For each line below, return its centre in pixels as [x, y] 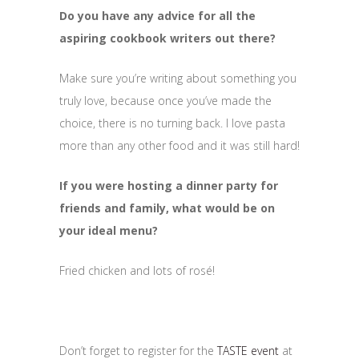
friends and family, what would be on [167, 208]
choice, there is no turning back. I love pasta [172, 123]
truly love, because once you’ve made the [165, 100]
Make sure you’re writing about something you [178, 78]
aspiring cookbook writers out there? [169, 38]
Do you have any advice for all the [157, 15]
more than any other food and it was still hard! [179, 145]
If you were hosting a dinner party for [169, 185]
